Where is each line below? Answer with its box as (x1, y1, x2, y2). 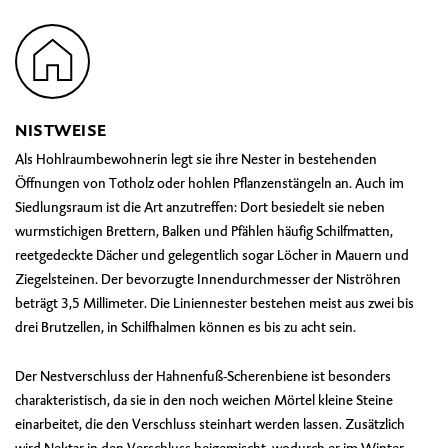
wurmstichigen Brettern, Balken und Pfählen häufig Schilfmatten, (15, 222, 393, 240)
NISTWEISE (15, 120, 107, 141)
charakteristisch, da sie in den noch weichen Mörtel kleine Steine (15, 391, 393, 409)
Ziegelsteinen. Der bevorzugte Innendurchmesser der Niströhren (15, 270, 401, 288)
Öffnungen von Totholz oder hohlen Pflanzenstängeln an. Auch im (15, 174, 404, 192)
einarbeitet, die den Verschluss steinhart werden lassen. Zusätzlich (15, 415, 405, 433)
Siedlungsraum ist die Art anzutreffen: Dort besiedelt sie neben (15, 198, 385, 216)
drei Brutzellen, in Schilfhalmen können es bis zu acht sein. (15, 318, 356, 336)
